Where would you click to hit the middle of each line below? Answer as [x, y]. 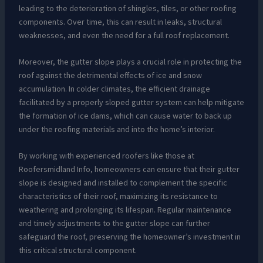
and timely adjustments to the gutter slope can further [114, 223]
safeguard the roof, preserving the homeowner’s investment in [129, 237]
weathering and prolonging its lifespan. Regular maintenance [125, 210]
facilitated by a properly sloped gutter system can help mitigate [131, 102]
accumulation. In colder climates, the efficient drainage [114, 88]
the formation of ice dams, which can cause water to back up [125, 115]
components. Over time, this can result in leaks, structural [120, 21]
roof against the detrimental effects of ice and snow [110, 75]
